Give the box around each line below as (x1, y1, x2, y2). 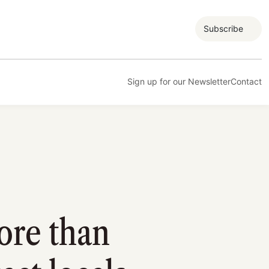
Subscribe (203, 24, 243, 34)
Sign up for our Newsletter (127, 77, 231, 87)
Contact (231, 77, 262, 87)
